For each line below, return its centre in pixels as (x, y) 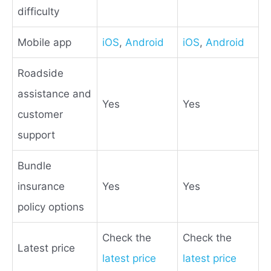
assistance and (54, 93)
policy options (51, 207)
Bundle (34, 165)
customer (40, 114)
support (36, 135)
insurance (41, 186)
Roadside (41, 73)
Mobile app (44, 42)
